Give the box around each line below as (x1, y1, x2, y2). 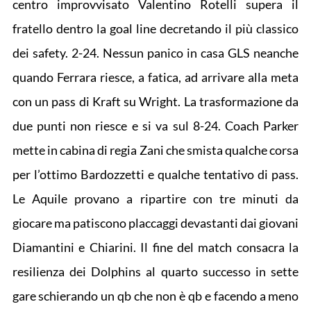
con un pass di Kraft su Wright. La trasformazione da (12, 94, 299, 109)
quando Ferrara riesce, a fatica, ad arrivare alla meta (12, 69, 299, 85)
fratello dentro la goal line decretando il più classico (12, 21, 299, 36)
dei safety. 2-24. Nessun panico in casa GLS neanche (12, 45, 299, 60)
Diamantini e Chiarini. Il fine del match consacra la (12, 239, 299, 255)
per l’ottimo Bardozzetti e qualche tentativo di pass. (12, 167, 299, 182)
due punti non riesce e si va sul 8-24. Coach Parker (12, 118, 299, 133)
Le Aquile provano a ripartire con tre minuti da (12, 191, 299, 206)
